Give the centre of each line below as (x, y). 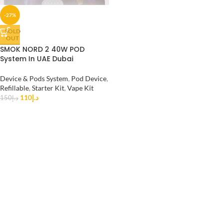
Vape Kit (80, 88)
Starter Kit (48, 88)
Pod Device (89, 78)
